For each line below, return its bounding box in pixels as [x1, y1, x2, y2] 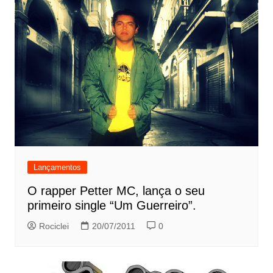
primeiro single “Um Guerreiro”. [27, 198, 196, 212]
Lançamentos [33, 162, 81, 172]
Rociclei [38, 221, 69, 231]
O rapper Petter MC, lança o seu [27, 183, 205, 197]
